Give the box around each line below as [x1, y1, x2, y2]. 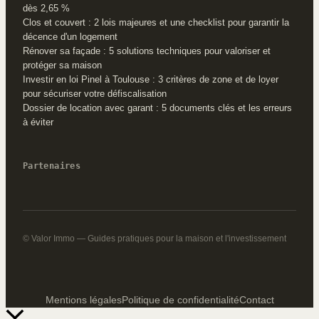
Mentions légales [45, 294, 122, 305]
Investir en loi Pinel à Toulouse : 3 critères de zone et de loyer [23, 73, 278, 85]
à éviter [23, 116, 53, 127]
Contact [239, 294, 274, 305]
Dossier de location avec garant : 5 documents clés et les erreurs [23, 102, 292, 113]
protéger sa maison [23, 59, 102, 70]
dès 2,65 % [23, 2, 70, 14]
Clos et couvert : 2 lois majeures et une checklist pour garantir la [23, 16, 289, 28]
